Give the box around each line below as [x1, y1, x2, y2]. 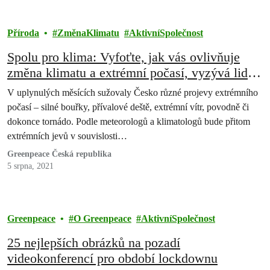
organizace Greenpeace [7, 81, 132, 96]
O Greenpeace [74, 213, 131, 224]
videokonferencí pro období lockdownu [7, 251, 218, 266]
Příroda [7, 28, 39, 38]
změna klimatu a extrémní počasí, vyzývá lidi [7, 65, 251, 80]
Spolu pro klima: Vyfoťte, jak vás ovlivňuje [7, 49, 240, 64]
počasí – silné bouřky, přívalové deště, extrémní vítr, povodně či [7, 102, 249, 112]
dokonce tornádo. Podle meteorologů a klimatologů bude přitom [7, 116, 250, 127]
